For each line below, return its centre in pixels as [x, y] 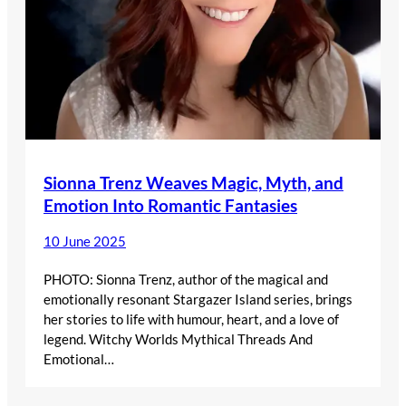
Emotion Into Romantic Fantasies [170, 205]
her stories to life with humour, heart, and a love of [191, 319]
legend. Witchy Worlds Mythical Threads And [178, 338]
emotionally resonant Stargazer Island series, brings [198, 299]
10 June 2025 [85, 241]
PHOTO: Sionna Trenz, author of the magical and [186, 279]
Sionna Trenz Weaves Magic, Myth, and [193, 182]
